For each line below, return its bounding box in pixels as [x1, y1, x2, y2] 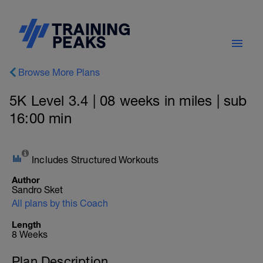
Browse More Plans [18, 67, 100, 77]
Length [12, 219, 41, 230]
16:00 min [9, 110, 72, 126]
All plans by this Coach [12, 198, 108, 208]
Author [12, 174, 40, 185]
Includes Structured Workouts [32, 154, 159, 165]
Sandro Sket [12, 184, 63, 195]
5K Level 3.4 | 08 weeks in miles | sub [9, 92, 247, 109]
